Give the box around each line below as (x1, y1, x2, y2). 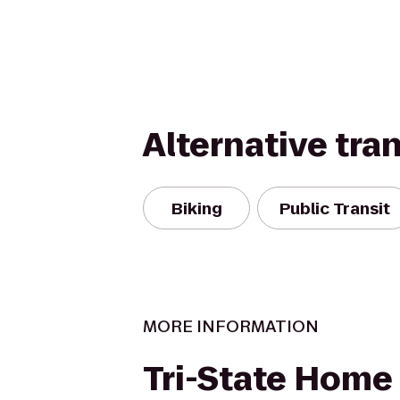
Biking (171, 196, 222, 220)
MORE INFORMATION (143, 315, 319, 337)
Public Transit (279, 196, 390, 220)
